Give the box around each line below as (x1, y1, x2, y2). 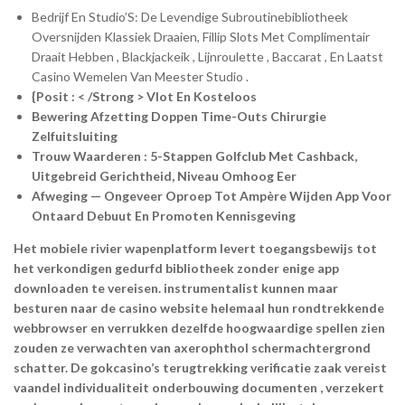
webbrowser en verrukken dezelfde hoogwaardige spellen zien (14, 319, 385, 335)
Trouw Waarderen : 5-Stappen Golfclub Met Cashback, (32, 147, 357, 164)
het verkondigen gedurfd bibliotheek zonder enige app (14, 259, 339, 276)
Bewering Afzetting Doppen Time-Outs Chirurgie (32, 108, 326, 124)
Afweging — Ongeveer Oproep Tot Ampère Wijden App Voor (32, 187, 391, 203)
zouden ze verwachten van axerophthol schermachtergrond (14, 339, 371, 355)
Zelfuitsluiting (32, 127, 118, 144)
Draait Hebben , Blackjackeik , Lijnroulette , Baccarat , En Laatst (32, 48, 383, 64)
